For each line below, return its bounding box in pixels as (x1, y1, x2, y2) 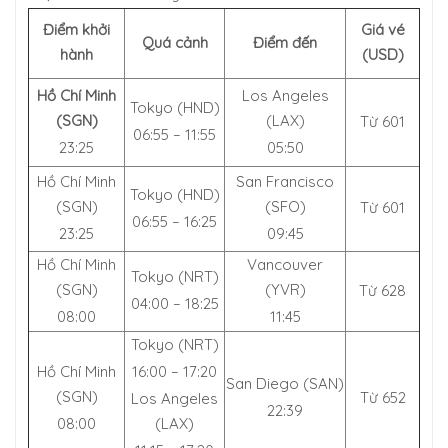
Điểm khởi (43, 20, 110, 39)
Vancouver (247, 255, 323, 274)
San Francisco (236, 172, 334, 191)
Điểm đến (253, 33, 317, 52)
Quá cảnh (141, 33, 208, 52)
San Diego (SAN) (226, 374, 344, 393)
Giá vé (360, 20, 405, 39)
